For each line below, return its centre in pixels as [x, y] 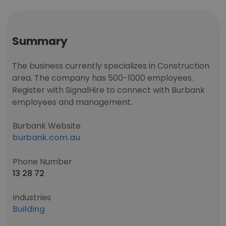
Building [29, 209]
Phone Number [42, 162]
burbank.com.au [46, 137]
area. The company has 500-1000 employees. [103, 78]
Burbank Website [47, 126]
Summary [40, 41]
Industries [32, 197]
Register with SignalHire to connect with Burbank [108, 90]
